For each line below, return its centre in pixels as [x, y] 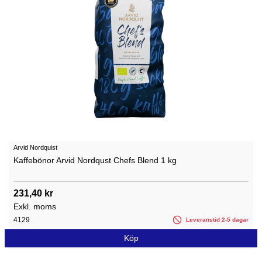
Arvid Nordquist [35, 148]
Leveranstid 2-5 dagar [216, 220]
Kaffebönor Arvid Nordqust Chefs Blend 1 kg [95, 161]
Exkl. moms [35, 207]
